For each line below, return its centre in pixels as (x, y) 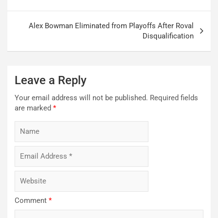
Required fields (174, 98)
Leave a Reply (51, 81)
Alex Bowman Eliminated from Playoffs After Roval (111, 26)
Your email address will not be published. (81, 98)
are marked (34, 108)
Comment (32, 201)
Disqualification (168, 36)
